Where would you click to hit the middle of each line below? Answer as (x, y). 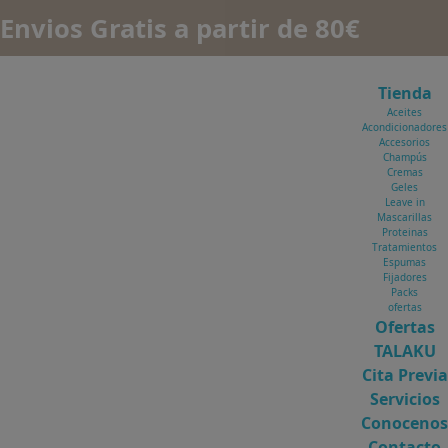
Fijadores (404, 276)
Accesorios (404, 141)
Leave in (404, 201)
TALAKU (404, 350)
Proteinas (404, 231)
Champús (404, 156)
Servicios (404, 398)
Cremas (404, 171)
